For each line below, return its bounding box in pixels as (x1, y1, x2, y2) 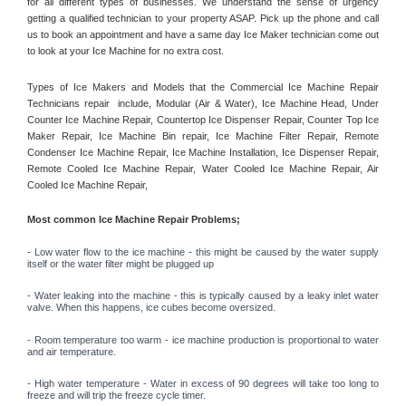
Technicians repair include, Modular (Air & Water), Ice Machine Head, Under (27, 98, 379, 110)
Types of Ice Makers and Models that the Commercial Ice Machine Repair (27, 82, 379, 93)
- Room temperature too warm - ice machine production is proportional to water (27, 333, 379, 345)
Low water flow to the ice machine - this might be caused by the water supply (34, 246, 379, 257)
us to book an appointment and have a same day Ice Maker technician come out (27, 28, 379, 40)
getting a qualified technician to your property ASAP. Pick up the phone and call (27, 12, 379, 24)
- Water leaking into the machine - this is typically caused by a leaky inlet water (27, 290, 379, 302)
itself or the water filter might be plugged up (27, 257, 217, 269)
